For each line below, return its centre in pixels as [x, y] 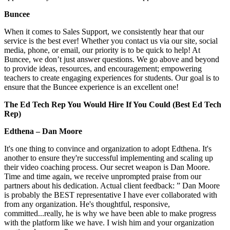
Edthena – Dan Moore [43, 131]
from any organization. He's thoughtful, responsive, [87, 204]
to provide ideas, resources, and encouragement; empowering [103, 68]
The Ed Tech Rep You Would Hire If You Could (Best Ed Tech [113, 104]
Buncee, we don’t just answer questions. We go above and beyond [112, 59]
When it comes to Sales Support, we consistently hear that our [104, 31]
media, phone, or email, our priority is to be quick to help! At [102, 50]
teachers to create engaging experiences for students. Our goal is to [112, 78]
